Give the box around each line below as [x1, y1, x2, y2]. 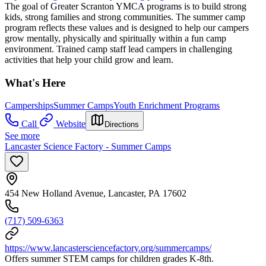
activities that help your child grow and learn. [5, 54, 173, 65]
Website [56, 119, 85, 129]
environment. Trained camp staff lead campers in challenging [5, 43, 232, 54]
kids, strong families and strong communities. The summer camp [5, 11, 245, 22]
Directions [104, 120, 139, 129]
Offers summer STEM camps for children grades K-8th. [5, 254, 214, 264]
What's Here [5, 76, 65, 89]
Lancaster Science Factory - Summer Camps [5, 141, 171, 152]
